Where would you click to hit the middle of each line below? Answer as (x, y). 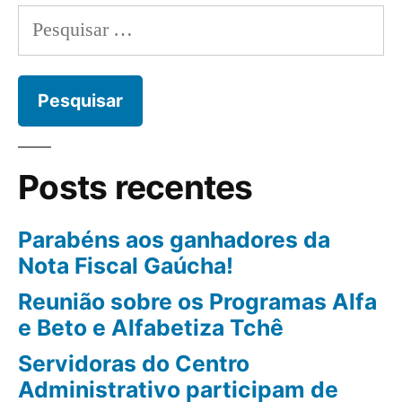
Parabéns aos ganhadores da (174, 239)
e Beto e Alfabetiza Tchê (151, 327)
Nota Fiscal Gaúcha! (128, 265)
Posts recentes (135, 187)
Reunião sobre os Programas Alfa (197, 301)
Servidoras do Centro (134, 363)
